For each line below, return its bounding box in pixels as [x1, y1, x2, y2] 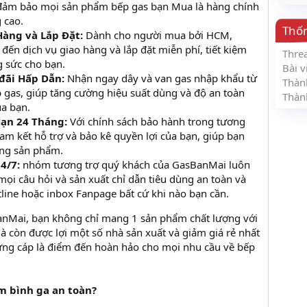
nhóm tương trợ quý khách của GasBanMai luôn [20, 158, 250, 172]
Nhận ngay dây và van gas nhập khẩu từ [64, 71, 257, 86]
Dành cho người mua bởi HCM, [83, 28, 232, 42]
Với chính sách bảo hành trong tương [67, 114, 245, 129]
